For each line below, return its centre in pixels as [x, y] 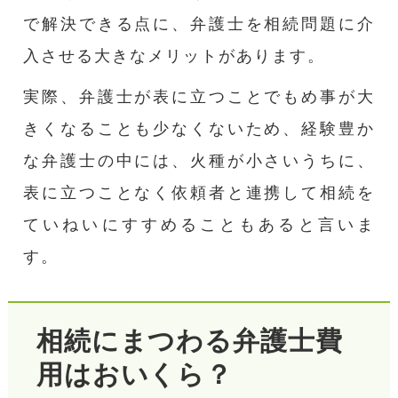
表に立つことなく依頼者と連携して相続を [199, 192]
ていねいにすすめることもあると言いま [199, 224]
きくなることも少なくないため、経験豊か [199, 128]
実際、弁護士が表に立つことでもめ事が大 [199, 96]
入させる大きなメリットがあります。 [175, 55]
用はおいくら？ [135, 375]
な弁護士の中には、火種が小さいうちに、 [199, 160]
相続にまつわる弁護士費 [189, 341]
